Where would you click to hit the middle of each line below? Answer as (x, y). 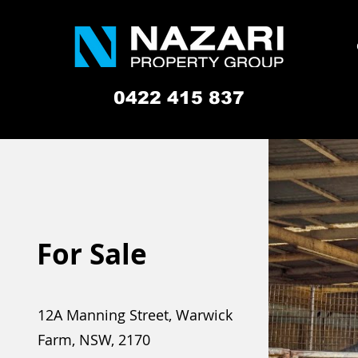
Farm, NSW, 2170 (93, 340)
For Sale (91, 254)
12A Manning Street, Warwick (135, 315)
